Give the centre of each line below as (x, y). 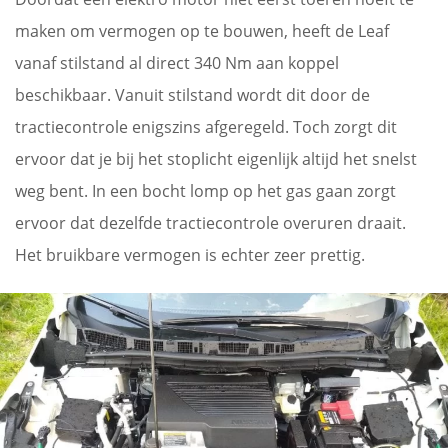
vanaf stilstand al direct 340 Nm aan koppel (177, 62)
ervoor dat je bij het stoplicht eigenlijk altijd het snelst (216, 158)
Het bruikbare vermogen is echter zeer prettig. (190, 254)
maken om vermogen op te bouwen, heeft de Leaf (202, 30)
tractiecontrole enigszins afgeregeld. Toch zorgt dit (206, 126)
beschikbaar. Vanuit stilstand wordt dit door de (192, 94)
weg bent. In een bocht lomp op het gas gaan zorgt (205, 190)
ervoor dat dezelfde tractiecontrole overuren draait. (210, 222)
